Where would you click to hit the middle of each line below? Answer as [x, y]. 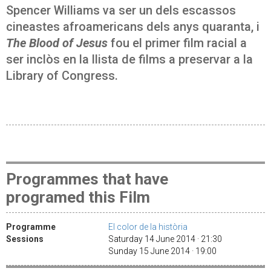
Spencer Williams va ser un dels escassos [121, 10]
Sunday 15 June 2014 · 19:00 [164, 251]
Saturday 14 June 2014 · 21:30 [167, 239]
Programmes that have [87, 179]
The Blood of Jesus [57, 43]
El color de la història [148, 227]
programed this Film [78, 197]
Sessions [25, 239]
